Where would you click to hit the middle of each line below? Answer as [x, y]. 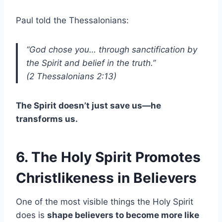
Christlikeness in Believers [106, 178]
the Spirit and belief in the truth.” [91, 63]
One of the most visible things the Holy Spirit [105, 201]
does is [31, 215]
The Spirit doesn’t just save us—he [88, 105]
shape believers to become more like [123, 215]
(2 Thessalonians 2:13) [71, 76]
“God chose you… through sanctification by [112, 49]
